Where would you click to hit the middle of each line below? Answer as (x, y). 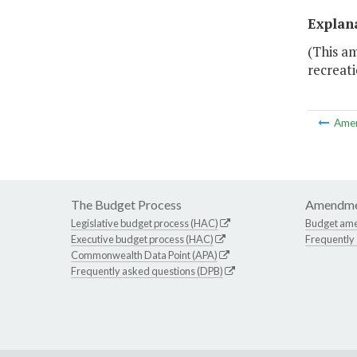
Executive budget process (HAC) (142, 239)
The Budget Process (126, 205)
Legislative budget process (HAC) (145, 224)
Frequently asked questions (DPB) (147, 271)
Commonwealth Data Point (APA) (144, 255)
